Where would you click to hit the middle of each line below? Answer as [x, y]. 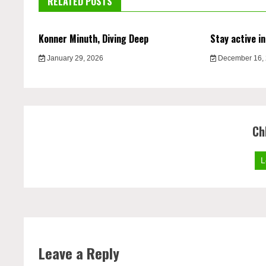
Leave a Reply [79, 253]
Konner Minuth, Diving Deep [94, 39]
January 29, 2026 [74, 58]
